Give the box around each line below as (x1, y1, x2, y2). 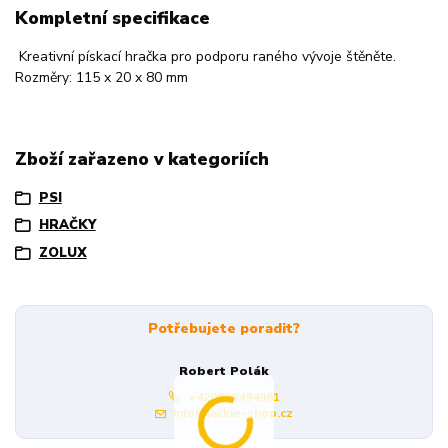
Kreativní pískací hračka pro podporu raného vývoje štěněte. (15, 47, 396, 67)
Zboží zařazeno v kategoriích (15, 147, 269, 172)
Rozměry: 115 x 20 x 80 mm (15, 68, 188, 88)
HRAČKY (38, 216, 96, 235)
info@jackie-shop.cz (172, 404, 293, 421)
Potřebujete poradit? (147, 319, 300, 339)
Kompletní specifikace (15, 5, 210, 30)
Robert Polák (179, 363, 269, 380)
